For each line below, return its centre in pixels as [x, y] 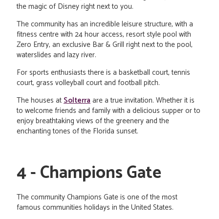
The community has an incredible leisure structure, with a [105, 24]
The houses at [40, 101]
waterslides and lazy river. [56, 55]
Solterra [77, 101]
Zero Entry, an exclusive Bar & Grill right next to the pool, [105, 45]
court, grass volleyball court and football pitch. [88, 83]
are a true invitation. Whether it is [142, 101]
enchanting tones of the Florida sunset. [77, 131]
